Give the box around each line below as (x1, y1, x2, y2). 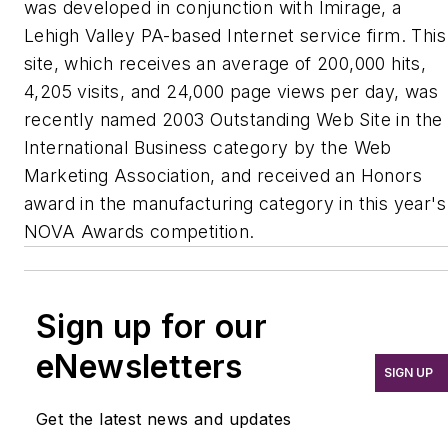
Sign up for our (36, 306, 267, 346)
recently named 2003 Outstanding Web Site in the (24, 108, 443, 130)
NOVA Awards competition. (24, 220, 255, 242)
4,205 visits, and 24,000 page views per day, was (24, 80, 439, 102)
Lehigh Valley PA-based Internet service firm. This (24, 24, 446, 46)
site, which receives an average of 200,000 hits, (24, 52, 427, 74)
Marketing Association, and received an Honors (24, 164, 422, 186)
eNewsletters (36, 346, 243, 386)
